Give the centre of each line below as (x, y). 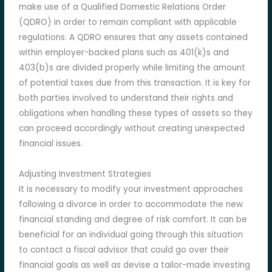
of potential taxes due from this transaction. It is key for (135, 83)
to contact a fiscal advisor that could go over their (124, 250)
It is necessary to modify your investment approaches (131, 189)
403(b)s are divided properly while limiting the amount (132, 68)
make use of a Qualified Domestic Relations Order (123, 7)
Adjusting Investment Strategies (85, 174)
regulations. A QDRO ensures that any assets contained (134, 38)
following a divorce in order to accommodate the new (131, 205)
